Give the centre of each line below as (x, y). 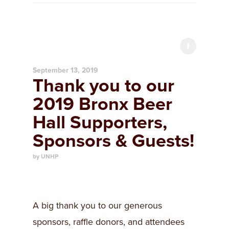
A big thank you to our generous (97, 205)
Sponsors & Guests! (113, 141)
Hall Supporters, (100, 122)
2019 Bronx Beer (102, 104)
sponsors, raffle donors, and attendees (109, 222)
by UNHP (45, 156)
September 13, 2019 (65, 70)
